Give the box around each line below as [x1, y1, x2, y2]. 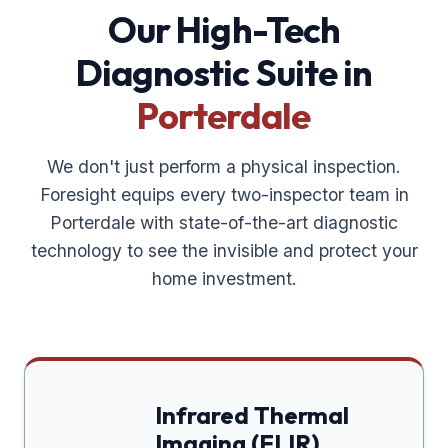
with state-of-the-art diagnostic [135, 212, 398, 234]
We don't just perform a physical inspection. [47, 156, 401, 178]
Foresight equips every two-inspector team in [39, 184, 409, 206]
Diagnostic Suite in [75, 50, 373, 96]
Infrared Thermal [155, 400, 349, 431]
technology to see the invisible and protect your [30, 240, 418, 262]
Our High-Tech [107, 7, 341, 53]
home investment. [151, 268, 297, 290]
